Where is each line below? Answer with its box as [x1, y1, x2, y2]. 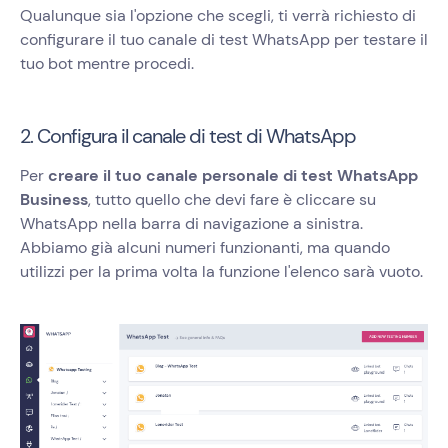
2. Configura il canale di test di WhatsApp [20, 123, 356, 150]
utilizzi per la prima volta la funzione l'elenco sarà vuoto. [20, 261, 423, 283]
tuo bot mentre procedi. [20, 53, 194, 75]
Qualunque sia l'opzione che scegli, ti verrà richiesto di [20, 5, 416, 27]
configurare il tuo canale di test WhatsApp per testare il [20, 29, 428, 51]
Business [20, 189, 88, 211]
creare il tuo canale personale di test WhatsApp [48, 165, 418, 187]
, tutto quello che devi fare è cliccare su [88, 189, 376, 211]
